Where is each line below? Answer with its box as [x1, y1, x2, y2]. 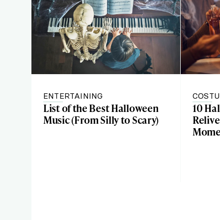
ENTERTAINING [43, 91, 103, 101]
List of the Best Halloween [43, 101, 159, 115]
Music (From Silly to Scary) [43, 113, 159, 127]
